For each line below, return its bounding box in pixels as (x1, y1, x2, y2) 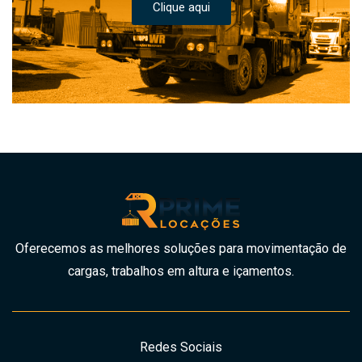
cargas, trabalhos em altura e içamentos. (68, 263, 294, 280)
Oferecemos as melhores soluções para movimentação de (15, 241, 347, 257)
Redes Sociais (140, 339, 222, 356)
